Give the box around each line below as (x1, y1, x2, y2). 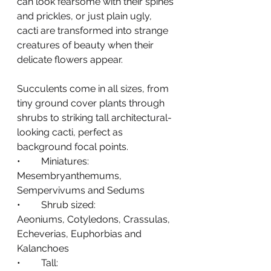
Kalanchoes (17, 243, 69, 254)
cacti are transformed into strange (17, 25, 171, 36)
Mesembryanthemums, (17, 170, 124, 181)
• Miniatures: (41, 155, 89, 167)
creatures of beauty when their (17, 39, 156, 51)
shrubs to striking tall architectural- (17, 112, 172, 123)
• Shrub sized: (41, 199, 98, 211)
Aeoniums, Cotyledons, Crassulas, (17, 214, 172, 225)
